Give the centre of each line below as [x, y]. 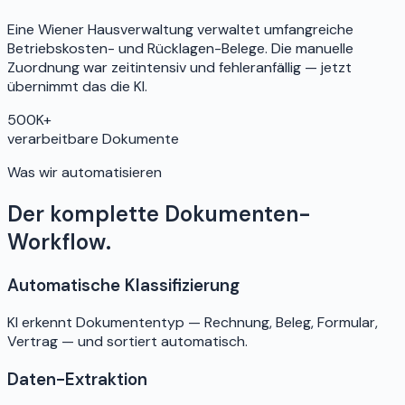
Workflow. [59, 241]
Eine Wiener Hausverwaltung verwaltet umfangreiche [180, 29]
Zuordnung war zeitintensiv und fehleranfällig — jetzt [179, 67]
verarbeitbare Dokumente [93, 138]
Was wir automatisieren [85, 172]
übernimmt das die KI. [77, 86]
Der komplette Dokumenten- [159, 213]
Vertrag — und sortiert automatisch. [127, 342]
